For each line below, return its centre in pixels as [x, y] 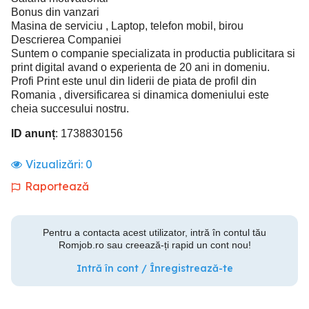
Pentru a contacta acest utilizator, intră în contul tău [154, 232]
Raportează [57, 186]
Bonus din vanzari [55, 12]
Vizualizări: [56, 164]
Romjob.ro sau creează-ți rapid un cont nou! [154, 245]
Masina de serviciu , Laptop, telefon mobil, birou [127, 26]
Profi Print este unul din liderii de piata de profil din [134, 81]
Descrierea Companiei [66, 40]
